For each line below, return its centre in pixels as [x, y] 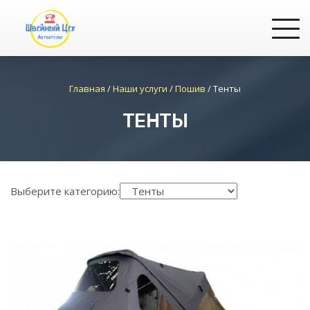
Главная [87, 89]
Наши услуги [140, 89]
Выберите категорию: [65, 191]
